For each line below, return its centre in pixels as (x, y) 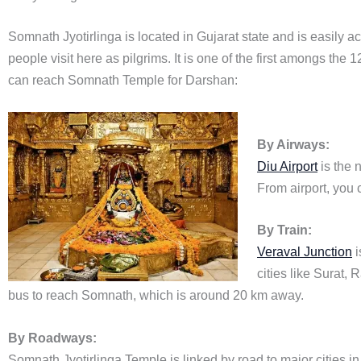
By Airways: (293, 144)
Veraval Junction (305, 252)
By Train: (284, 230)
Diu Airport (287, 166)
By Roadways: (52, 338)
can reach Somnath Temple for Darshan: (123, 80)
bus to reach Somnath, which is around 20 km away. (156, 296)
